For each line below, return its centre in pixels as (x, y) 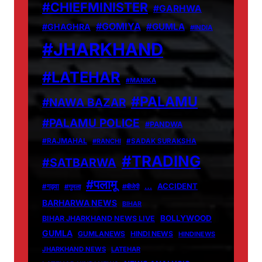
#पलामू (101, 184)
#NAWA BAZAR (84, 102)
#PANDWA (164, 124)
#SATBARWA (79, 162)
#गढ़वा (51, 186)
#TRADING (161, 161)
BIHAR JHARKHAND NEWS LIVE (99, 218)
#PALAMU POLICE (91, 123)
